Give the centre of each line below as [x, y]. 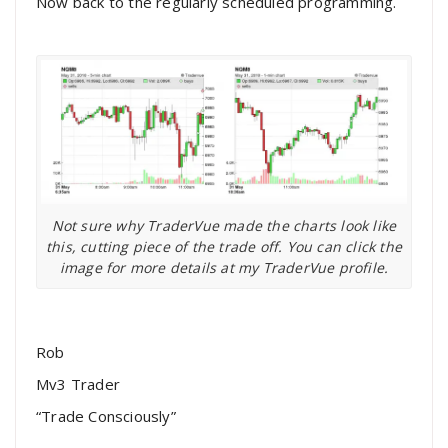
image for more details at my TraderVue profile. [224, 267]
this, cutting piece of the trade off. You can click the [223, 246]
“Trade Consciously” [106, 416]
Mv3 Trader [78, 384]
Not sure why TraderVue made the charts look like [224, 225]
